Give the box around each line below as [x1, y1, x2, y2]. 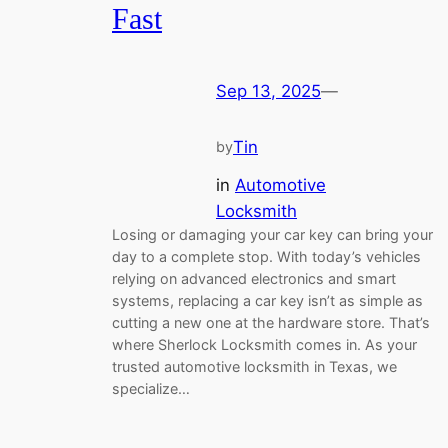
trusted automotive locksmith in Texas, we [112, 357, 397, 375]
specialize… [112, 379, 190, 397]
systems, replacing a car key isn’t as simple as [112, 291, 423, 309]
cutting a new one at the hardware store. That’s [112, 313, 430, 331]
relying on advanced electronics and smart [112, 269, 396, 287]
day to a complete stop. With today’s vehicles [112, 247, 421, 265]
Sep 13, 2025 [216, 81, 321, 102]
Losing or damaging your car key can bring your [112, 225, 433, 243]
